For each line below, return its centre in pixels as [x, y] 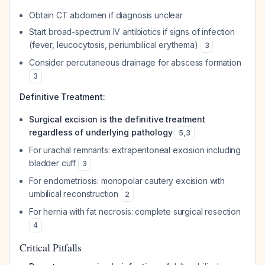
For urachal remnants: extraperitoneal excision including [135, 150]
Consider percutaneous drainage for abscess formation [135, 62]
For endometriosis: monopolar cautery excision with [127, 181]
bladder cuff [54, 163]
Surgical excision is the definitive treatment [117, 119]
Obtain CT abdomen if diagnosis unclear [106, 15]
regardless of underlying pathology [101, 132]
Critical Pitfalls [51, 247]
